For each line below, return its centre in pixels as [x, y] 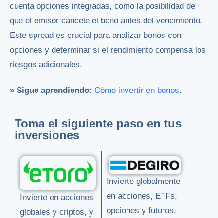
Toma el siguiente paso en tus [98, 123]
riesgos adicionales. [46, 64]
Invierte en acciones [57, 197]
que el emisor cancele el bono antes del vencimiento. [106, 20]
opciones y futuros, [142, 210]
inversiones [47, 135]
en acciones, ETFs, [142, 196]
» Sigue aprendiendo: [51, 90]
